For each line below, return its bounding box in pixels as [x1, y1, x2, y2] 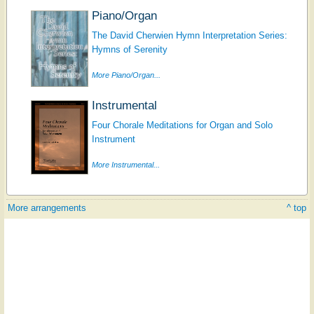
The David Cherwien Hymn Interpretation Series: [91, 29, 287, 41]
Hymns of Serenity [91, 43, 168, 55]
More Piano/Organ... [91, 70, 161, 79]
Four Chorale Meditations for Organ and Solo [91, 119, 273, 130]
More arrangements [8, 202, 86, 213]
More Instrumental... [91, 160, 160, 169]
